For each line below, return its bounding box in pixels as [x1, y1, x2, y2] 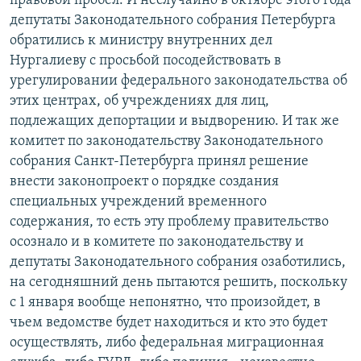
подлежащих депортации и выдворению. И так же [10, 114, 339, 130]
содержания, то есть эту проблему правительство [10, 214, 329, 230]
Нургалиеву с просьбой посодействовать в [10, 53, 281, 69]
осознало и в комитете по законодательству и [10, 234, 304, 251]
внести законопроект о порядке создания [10, 174, 279, 190]
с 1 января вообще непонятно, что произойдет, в [10, 295, 321, 311]
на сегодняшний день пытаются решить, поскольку [10, 275, 347, 291]
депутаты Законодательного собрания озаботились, [10, 255, 346, 271]
